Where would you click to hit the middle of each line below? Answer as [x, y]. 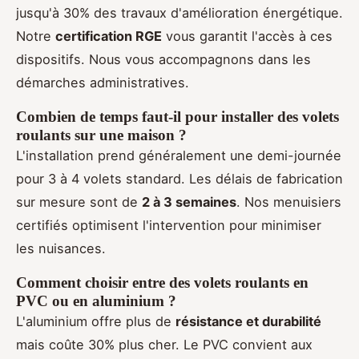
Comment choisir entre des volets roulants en [162, 283]
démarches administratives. [103, 83]
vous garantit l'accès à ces [247, 36]
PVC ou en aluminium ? [96, 301]
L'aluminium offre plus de [96, 322]
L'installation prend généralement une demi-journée [179, 156]
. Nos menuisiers [289, 202]
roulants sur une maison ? [101, 135]
